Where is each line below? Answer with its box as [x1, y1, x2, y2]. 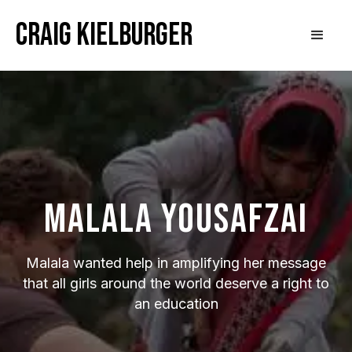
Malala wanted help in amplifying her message [26, 254, 326, 271]
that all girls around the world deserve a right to [23, 274, 329, 291]
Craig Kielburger [16, 16, 192, 54]
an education [134, 295, 218, 312]
